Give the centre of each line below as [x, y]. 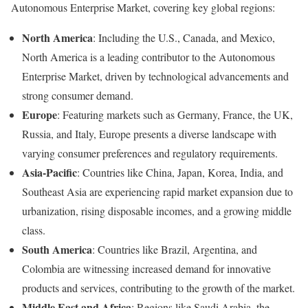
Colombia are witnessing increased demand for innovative [146, 268]
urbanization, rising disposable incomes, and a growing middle [157, 210]
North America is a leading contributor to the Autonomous [148, 56]
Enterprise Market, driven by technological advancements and [155, 76]
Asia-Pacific [49, 172]
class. [34, 230]
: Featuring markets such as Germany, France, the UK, [175, 114]
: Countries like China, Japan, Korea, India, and [180, 172]
